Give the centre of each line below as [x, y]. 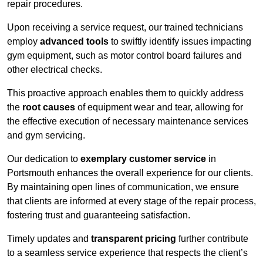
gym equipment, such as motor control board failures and [124, 56]
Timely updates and [49, 239]
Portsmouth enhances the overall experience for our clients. [130, 173]
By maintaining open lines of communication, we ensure [123, 187]
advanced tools [74, 42]
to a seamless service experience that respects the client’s [127, 253]
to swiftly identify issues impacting [180, 42]
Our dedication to [44, 159]
